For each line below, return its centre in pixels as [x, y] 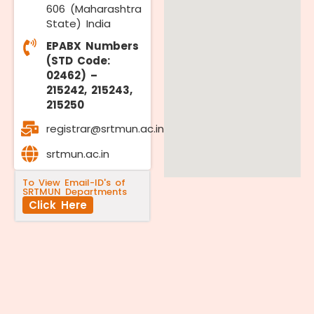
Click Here [58, 205]
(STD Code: [78, 61]
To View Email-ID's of [74, 183]
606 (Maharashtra [94, 9]
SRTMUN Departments [75, 192]
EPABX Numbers [93, 46]
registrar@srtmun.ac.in [105, 129]
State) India [79, 23]
